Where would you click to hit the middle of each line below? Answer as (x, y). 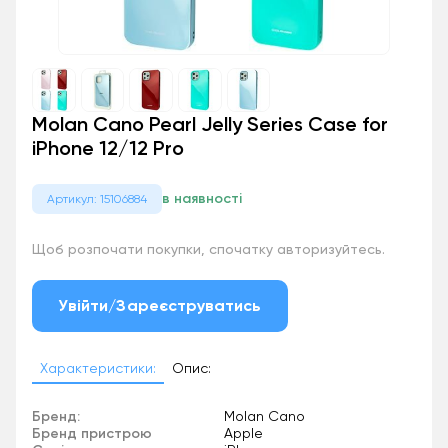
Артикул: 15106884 (97, 198)
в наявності (202, 199)
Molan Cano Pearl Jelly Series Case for (210, 123)
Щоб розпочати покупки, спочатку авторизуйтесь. (208, 248)
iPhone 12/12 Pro (108, 147)
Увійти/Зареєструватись (160, 305)
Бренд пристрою (92, 433)
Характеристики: (98, 367)
